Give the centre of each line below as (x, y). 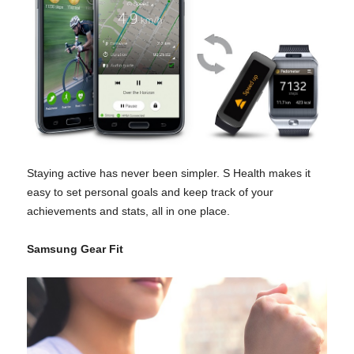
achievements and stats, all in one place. (128, 211)
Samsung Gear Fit (75, 249)
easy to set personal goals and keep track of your (150, 192)
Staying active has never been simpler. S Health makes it (169, 173)
